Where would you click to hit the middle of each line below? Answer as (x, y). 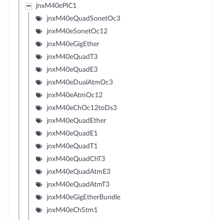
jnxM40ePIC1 (56, 6)
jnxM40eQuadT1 (72, 146)
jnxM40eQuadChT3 (76, 159)
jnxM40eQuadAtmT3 (78, 184)
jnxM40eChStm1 (72, 210)
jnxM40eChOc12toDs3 (82, 108)
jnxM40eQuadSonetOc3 (83, 18)
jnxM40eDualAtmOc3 (80, 82)
